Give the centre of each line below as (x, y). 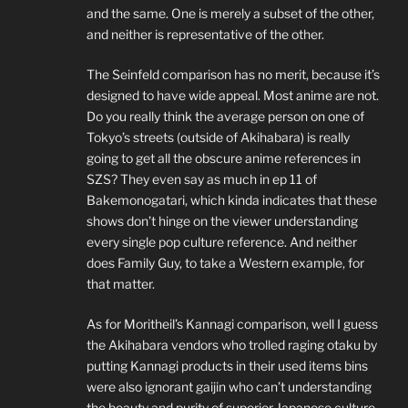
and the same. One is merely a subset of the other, (230, 13)
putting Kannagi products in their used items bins (227, 365)
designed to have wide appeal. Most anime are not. (233, 95)
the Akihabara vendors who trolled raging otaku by (232, 344)
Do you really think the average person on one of (225, 116)
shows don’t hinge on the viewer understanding (222, 220)
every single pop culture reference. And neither (222, 241)
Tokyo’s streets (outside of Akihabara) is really (218, 137)
